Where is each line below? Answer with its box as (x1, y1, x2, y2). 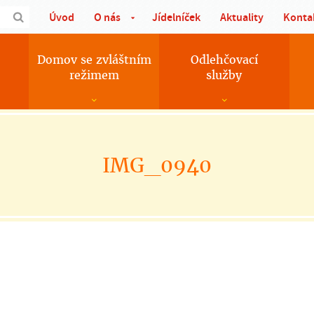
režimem (69, 68, 119, 83)
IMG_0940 (102, 153, 212, 178)
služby (206, 68, 243, 83)
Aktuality (220, 10, 264, 25)
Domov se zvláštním (36, 53, 151, 67)
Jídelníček (152, 10, 200, 25)
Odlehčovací (190, 53, 258, 67)
